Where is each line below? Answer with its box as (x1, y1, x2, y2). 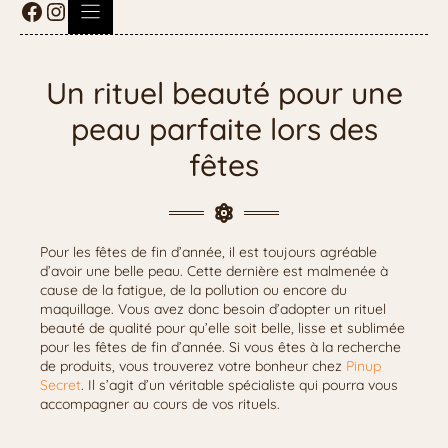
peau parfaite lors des (70, 110, 378, 148)
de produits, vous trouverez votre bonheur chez (40, 357, 346, 375)
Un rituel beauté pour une (45, 74, 403, 112)
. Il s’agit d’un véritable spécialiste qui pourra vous (81, 376, 398, 394)
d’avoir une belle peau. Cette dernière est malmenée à (40, 262, 388, 280)
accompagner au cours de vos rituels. (40, 395, 284, 413)
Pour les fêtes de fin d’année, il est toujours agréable (40, 243, 377, 261)
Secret (40, 376, 81, 394)
